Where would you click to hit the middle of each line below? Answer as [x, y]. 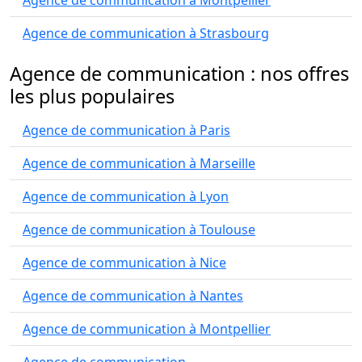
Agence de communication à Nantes [133, 296]
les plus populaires [92, 96]
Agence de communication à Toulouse [139, 229]
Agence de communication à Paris [126, 130]
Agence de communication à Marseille [139, 163]
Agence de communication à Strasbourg [146, 33]
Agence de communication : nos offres [179, 74]
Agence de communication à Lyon [126, 196]
